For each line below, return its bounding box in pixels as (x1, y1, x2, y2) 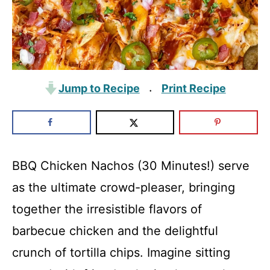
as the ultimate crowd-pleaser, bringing (12, 180, 235, 195)
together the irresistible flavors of (12, 202, 202, 216)
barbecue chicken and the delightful (12, 224, 218, 238)
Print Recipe (161, 82, 226, 95)
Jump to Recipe (58, 82, 140, 95)
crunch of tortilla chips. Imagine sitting (12, 245, 230, 260)
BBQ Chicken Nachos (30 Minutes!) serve (12, 159, 250, 173)
